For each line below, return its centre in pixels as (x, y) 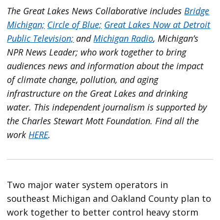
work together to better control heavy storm (103, 212)
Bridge (197, 11)
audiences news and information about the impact (105, 66)
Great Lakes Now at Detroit (157, 25)
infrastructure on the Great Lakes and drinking (97, 94)
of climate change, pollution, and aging (83, 80)
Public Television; (41, 39)
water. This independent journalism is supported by (107, 107)
